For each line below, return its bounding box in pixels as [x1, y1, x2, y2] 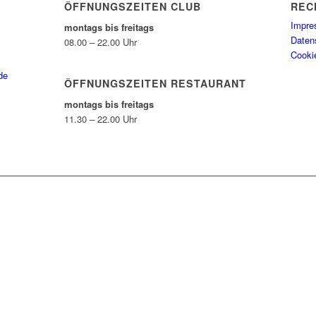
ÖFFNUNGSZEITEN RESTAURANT [63, 76, 246, 91]
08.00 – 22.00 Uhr [63, 35, 137, 49]
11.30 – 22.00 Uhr [63, 112, 137, 126]
